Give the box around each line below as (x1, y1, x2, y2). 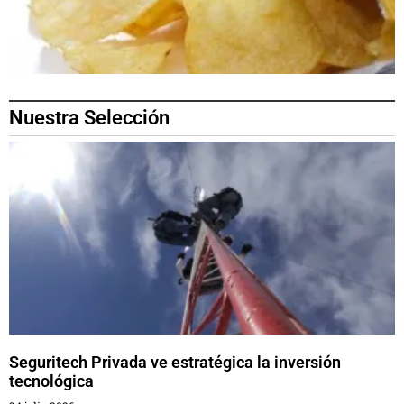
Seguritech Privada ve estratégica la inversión (9, 353, 341, 372)
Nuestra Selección (9, 106, 170, 130)
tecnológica (9, 372, 94, 391)
